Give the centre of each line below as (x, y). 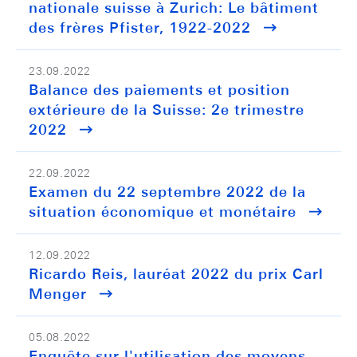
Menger (58, 294)
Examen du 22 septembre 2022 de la (167, 192)
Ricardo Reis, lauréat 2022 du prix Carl (176, 274)
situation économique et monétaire (163, 212)
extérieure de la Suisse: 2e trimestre (167, 110)
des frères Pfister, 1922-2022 (140, 27)
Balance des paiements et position (159, 90)
